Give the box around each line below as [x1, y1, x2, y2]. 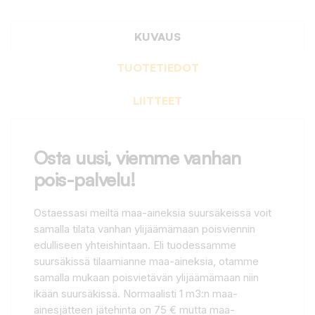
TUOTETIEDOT [116, 60, 199, 75]
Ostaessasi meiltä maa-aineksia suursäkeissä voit [34, 205, 271, 219]
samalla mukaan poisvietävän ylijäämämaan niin [34, 270, 259, 284]
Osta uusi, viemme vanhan [34, 146, 241, 169]
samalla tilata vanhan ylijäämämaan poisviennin [34, 221, 255, 236]
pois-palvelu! [34, 167, 136, 191]
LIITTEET [133, 93, 182, 108]
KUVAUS [134, 29, 181, 44]
